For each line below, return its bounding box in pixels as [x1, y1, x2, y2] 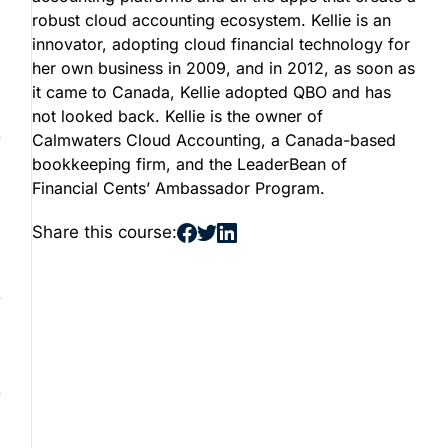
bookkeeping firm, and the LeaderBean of [32, 154, 347, 175]
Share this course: [32, 222, 177, 243]
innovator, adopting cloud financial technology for [32, 34, 410, 55]
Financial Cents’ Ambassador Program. [32, 178, 325, 199]
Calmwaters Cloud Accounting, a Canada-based [32, 130, 396, 151]
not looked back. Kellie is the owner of [32, 106, 323, 127]
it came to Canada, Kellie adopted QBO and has [32, 82, 391, 103]
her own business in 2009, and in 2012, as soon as [32, 58, 415, 79]
